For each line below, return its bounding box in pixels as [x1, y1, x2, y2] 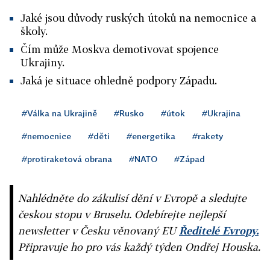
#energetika [127, 131, 175, 141]
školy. [20, 25, 48, 37]
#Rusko [114, 108, 144, 118]
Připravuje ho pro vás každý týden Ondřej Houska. [18, 240, 260, 253]
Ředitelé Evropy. [179, 224, 259, 237]
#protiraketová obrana [22, 154, 112, 164]
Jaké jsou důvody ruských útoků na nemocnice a [20, 11, 256, 24]
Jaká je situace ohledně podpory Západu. [20, 74, 217, 87]
